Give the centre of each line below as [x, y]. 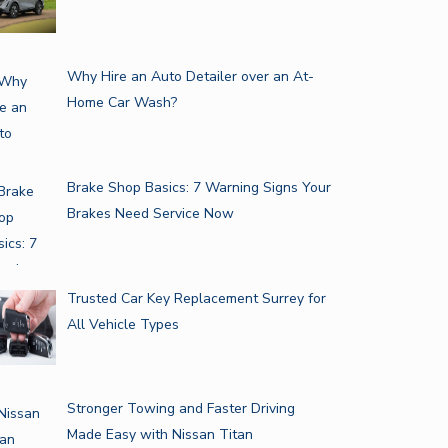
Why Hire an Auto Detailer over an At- [190, 77]
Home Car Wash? [121, 103]
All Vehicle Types [122, 324]
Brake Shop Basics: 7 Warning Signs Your [198, 188]
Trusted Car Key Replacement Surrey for [196, 298]
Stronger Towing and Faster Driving [180, 409]
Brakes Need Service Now [150, 214]
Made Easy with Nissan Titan [159, 435]
